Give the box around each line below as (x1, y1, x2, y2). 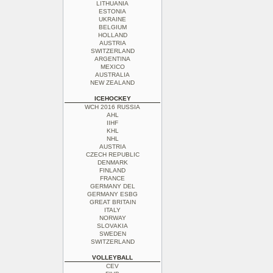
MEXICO (100, 63, 125, 70)
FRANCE (100, 175, 125, 182)
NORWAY (99, 214, 126, 221)
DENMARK (97, 159, 128, 166)
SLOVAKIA (97, 222, 128, 229)
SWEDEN (99, 230, 126, 237)
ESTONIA (99, 8, 126, 15)
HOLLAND (97, 32, 127, 38)
